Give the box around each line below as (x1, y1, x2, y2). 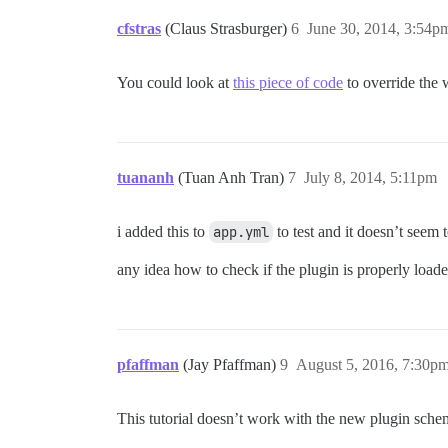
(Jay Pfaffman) (183, 356, 280, 373)
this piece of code (233, 74, 343, 91)
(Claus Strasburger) (165, 20, 291, 37)
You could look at (117, 74, 233, 91)
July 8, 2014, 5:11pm (304, 169, 437, 186)
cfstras (117, 20, 161, 37)
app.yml (213, 223, 269, 241)
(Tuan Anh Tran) (178, 169, 288, 186)
